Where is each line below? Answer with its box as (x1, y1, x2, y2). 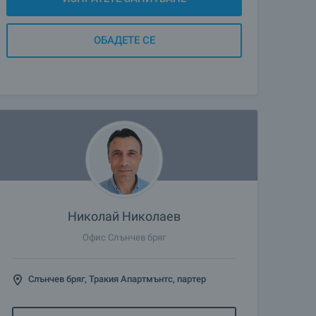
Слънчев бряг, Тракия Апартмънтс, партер (28, 274, 206, 284)
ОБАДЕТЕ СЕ (93, 34, 155, 47)
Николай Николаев (68, 209, 181, 224)
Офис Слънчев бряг (83, 232, 166, 243)
